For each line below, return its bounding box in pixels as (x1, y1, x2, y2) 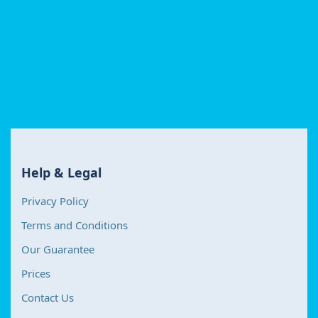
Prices (21, 265, 50, 280)
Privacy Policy (21, 193, 89, 208)
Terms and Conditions (21, 217, 128, 232)
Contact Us (21, 290, 74, 305)
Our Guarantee (21, 241, 94, 256)
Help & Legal (21, 163, 102, 181)
